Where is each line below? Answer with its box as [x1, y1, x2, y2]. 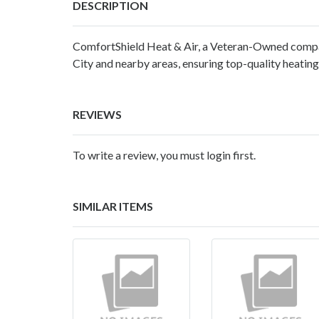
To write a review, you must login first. [73, 147, 256, 162]
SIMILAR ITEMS [73, 199, 153, 213]
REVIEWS [73, 107, 122, 121]
